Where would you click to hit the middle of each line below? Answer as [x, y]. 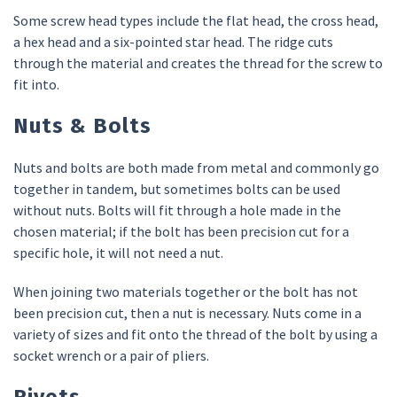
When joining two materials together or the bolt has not [186, 291]
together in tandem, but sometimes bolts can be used [177, 188]
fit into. [36, 84]
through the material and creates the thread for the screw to [198, 62]
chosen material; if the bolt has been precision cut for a [181, 231]
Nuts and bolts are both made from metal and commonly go [196, 167]
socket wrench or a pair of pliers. [111, 355]
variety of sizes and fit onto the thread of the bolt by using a [195, 334]
